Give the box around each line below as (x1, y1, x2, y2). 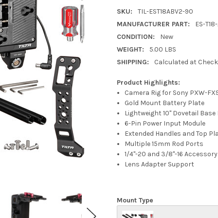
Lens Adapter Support (125, 160, 195, 168)
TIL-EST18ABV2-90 (137, 7, 193, 16)
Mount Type (117, 196, 153, 204)
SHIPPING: (117, 57, 149, 66)
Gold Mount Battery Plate (125, 98, 205, 107)
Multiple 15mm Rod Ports (125, 139, 204, 148)
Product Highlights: (117, 78, 180, 87)
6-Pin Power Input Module (125, 119, 206, 127)
